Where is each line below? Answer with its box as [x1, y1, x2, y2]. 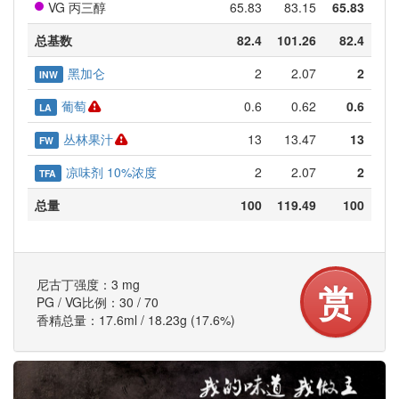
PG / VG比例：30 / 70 [37, 293, 159, 311]
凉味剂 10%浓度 [65, 163, 157, 181]
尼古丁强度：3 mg [37, 275, 140, 293]
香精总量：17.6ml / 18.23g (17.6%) [37, 311, 235, 329]
